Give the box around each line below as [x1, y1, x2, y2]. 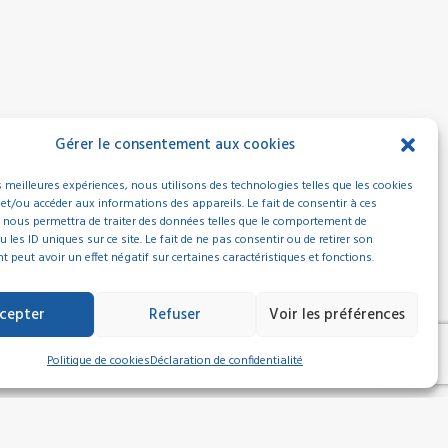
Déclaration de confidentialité [149, 351, 303, 371]
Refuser [148, 302, 201, 327]
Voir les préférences [268, 302, 405, 327]
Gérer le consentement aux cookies [54, 133, 295, 157]
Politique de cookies [46, 351, 150, 371]
